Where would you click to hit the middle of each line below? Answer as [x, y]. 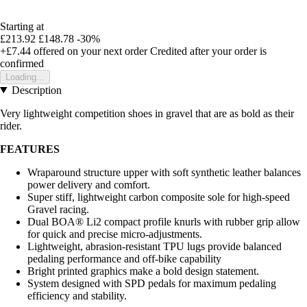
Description [36, 90]
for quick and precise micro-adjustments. [115, 234]
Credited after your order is [208, 51]
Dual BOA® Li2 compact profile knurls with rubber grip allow [164, 221]
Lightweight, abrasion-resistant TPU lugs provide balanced [155, 246]
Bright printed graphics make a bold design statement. [143, 271]
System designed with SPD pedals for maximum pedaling [152, 283]
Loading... [25, 77]
